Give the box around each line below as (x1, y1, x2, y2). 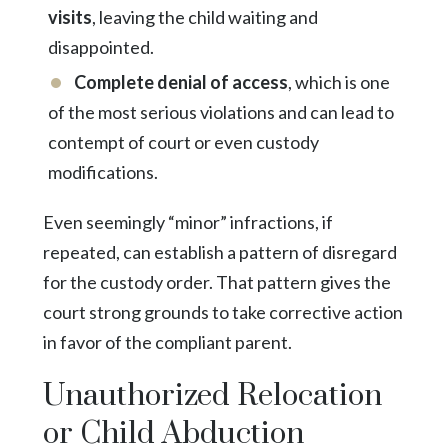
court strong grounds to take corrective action (42, 300, 403, 323)
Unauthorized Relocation (42, 376, 382, 415)
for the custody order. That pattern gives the (42, 270, 391, 293)
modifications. (47, 160, 158, 183)
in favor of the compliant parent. (42, 330, 292, 353)
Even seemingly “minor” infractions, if (42, 210, 333, 233)
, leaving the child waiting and (91, 5, 318, 28)
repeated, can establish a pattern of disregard (42, 240, 397, 263)
